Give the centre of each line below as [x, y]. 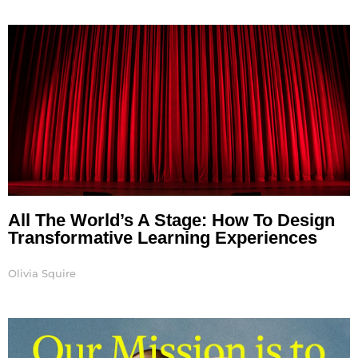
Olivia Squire [42, 273]
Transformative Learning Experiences [163, 237]
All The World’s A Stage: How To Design [171, 220]
